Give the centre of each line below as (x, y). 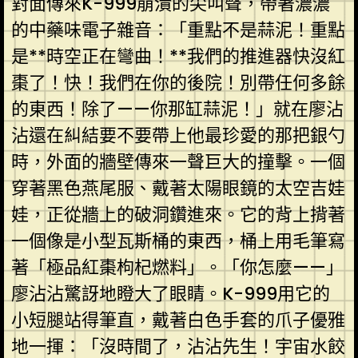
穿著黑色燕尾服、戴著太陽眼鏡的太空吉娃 (178, 188)
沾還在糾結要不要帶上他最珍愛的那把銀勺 (178, 135)
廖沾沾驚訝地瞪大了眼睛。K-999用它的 (170, 293)
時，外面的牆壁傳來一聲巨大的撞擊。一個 (178, 161)
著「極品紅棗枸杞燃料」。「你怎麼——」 (177, 267)
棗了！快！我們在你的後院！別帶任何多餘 (178, 82)
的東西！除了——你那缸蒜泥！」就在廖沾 (177, 109)
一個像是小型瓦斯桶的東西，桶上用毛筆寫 (178, 241)
